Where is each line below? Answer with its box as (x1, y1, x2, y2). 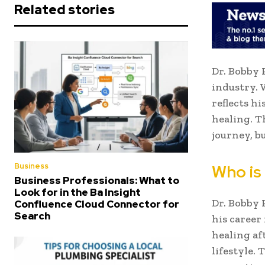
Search (14, 209, 50, 223)
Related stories (14, 1, 115, 19)
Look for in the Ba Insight (14, 186, 141, 199)
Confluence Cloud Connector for (14, 198, 179, 211)
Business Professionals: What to (14, 174, 179, 188)
